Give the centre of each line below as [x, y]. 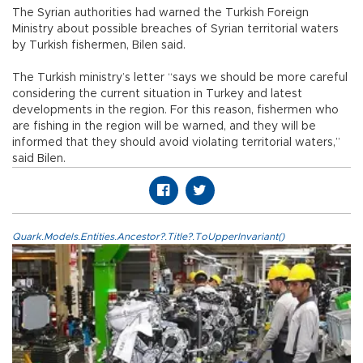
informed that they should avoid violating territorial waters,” [176, 142]
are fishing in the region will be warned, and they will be [164, 126]
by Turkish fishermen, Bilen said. [99, 45]
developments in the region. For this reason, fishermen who [175, 110]
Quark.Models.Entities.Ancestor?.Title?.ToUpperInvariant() [148, 236]
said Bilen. [39, 158]
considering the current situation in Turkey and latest [157, 94]
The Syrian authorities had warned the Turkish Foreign [160, 13]
